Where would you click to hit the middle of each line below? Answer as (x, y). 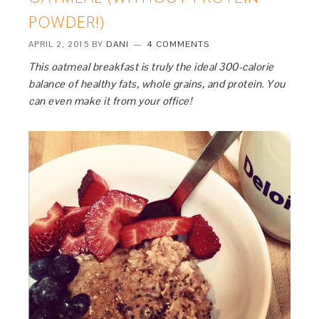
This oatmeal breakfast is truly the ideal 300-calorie (151, 67)
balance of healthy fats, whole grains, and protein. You (157, 84)
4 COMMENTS (178, 44)
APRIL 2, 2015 (59, 44)
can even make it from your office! (110, 101)
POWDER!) (67, 21)
